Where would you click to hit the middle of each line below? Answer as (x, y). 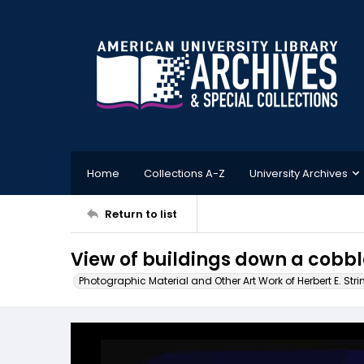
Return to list (141, 214)
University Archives (299, 173)
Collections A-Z (184, 173)
